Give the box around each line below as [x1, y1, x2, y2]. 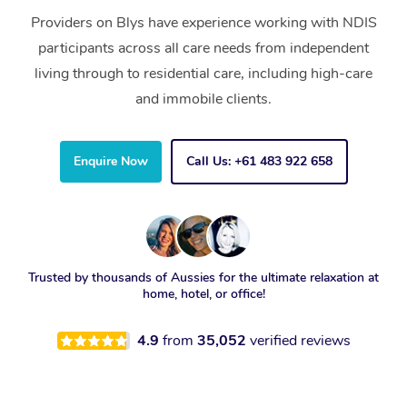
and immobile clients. [135, 89, 272, 110]
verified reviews [249, 331, 351, 352]
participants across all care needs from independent [38, 38, 369, 59]
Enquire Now [73, 153, 148, 171]
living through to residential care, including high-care [35, 64, 372, 84]
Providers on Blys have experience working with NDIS [30, 13, 377, 34]
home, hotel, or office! [142, 285, 265, 303]
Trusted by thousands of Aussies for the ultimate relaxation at [28, 269, 379, 287]
